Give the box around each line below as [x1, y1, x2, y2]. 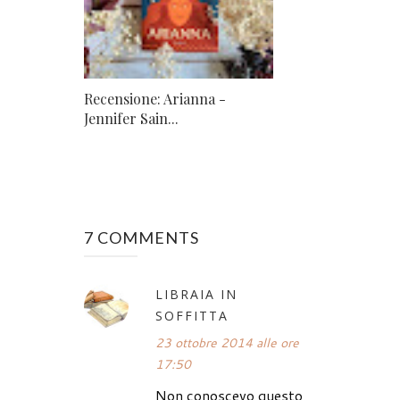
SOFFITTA [155, 306, 229, 324]
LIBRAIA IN [155, 285, 237, 303]
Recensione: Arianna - [84, 88, 226, 108]
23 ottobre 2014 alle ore [155, 333, 299, 352]
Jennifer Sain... [84, 108, 179, 128]
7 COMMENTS [84, 227, 199, 247]
